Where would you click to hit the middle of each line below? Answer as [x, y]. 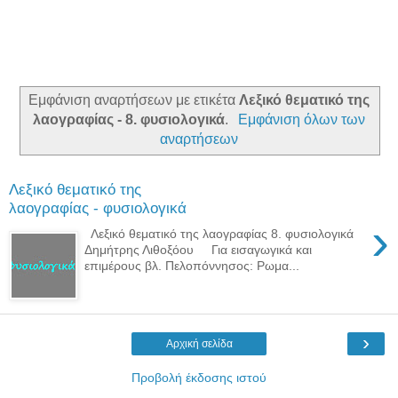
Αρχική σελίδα [199, 343]
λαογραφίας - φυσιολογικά [98, 208]
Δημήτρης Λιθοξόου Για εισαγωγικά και [199, 249]
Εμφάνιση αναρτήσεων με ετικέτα [134, 99]
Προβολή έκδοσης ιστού [199, 377]
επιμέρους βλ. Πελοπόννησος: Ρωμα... [192, 265]
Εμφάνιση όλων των [301, 119]
